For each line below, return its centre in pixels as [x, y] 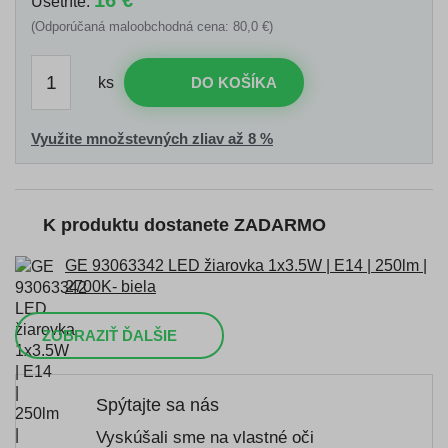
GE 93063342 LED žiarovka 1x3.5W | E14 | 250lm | [246, 265]
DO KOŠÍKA [234, 82]
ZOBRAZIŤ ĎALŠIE [109, 335]
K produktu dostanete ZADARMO [184, 225]
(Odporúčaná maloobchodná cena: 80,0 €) [152, 26]
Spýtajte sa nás [157, 405]
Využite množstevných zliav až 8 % [152, 138]
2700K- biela [110, 286]
